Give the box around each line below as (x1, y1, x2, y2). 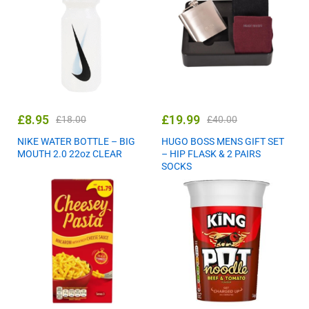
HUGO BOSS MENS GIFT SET (161, 136, 284, 148)
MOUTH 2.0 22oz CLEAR (17, 148, 122, 160)
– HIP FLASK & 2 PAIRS (161, 148, 261, 160)
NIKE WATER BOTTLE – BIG (17, 136, 135, 148)
